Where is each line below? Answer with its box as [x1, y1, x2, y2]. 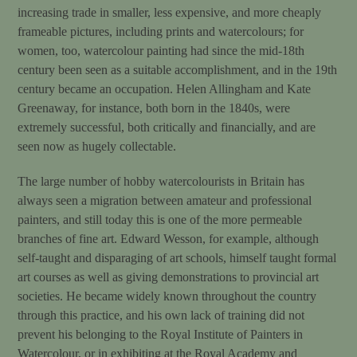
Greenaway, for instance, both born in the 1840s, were [18, 100, 291, 115]
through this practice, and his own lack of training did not [18, 308, 305, 322]
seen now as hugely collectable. [18, 139, 177, 153]
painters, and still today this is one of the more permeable [18, 212, 303, 226]
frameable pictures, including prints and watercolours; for [18, 24, 304, 38]
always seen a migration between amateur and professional [18, 193, 312, 207]
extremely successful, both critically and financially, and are [18, 120, 316, 134]
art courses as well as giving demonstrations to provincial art [18, 269, 320, 284]
